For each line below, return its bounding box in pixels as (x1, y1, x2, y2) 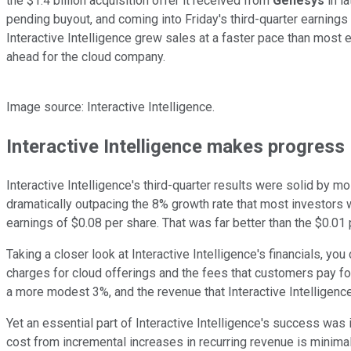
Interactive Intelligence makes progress (6, 135, 345, 157)
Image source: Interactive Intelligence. (6, 99, 215, 114)
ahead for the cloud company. (6, 49, 165, 64)
